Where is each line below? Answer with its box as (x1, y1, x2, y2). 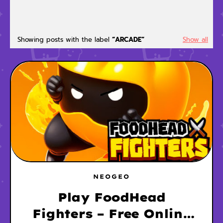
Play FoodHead (57, 190, 166, 205)
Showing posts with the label (17, 35, 112, 44)
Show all (183, 35, 208, 44)
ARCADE (115, 35, 141, 44)
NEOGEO (93, 173, 130, 180)
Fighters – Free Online (32, 206, 191, 221)
